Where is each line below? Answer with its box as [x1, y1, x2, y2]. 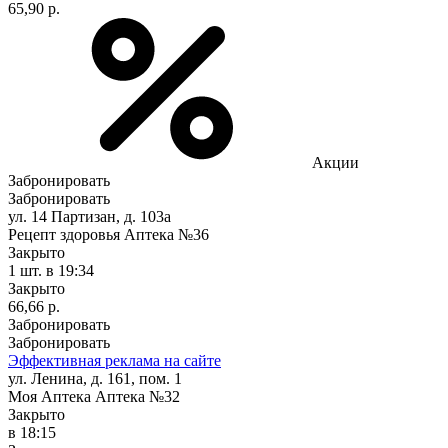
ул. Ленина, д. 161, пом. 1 [8, 369, 182, 387]
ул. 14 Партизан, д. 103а [8, 207, 171, 225]
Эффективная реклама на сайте [8, 351, 221, 369]
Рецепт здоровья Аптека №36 [8, 225, 209, 243]
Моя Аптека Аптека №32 [8, 387, 180, 405]
